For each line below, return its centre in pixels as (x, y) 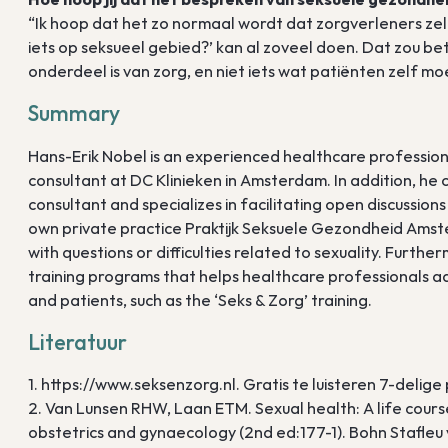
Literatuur (78, 342)
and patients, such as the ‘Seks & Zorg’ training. (200, 299)
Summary (74, 113)
